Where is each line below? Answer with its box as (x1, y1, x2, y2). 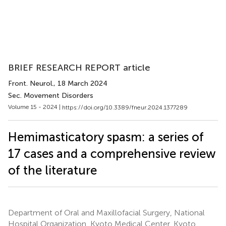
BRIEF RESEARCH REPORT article (8, 62, 150, 73)
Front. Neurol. (8, 79, 53, 88)
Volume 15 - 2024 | (8, 103, 62, 110)
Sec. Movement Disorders (8, 91, 93, 100)
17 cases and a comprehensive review (8, 146, 216, 161)
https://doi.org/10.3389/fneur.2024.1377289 (62, 103, 188, 111)
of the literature (8, 162, 97, 178)
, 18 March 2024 (53, 79, 107, 88)
